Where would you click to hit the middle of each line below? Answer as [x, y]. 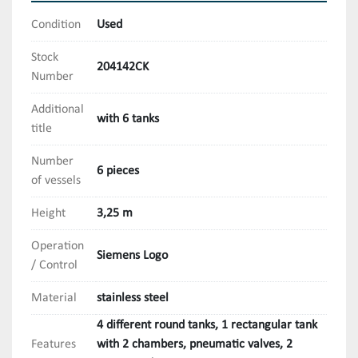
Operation [58, 247]
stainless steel [133, 298]
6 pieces [118, 171]
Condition [56, 25]
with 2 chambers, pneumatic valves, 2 [195, 345]
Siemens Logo [132, 256]
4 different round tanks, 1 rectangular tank [207, 326]
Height [48, 214]
